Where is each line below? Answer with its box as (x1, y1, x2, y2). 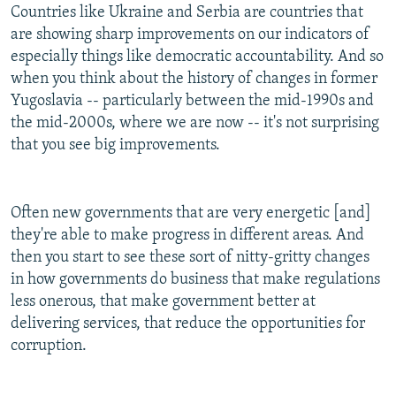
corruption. (11, 338, 87, 355)
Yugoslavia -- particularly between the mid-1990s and (11, 93, 374, 110)
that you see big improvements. (11, 137, 220, 155)
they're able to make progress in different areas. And (11, 227, 364, 245)
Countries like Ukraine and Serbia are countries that (11, 4, 363, 22)
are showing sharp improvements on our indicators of (11, 27, 369, 44)
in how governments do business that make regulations (11, 271, 380, 289)
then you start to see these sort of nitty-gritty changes (11, 249, 369, 267)
